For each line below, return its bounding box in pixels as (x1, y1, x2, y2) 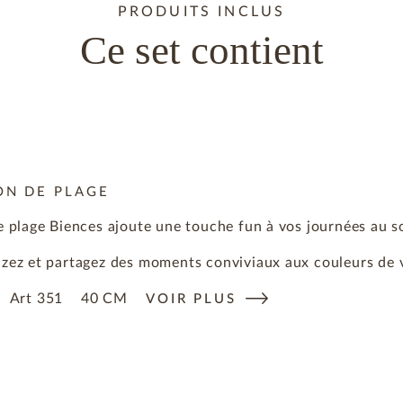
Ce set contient (79, 27, 324, 73)
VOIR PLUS (145, 292, 237, 307)
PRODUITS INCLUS (117, 4, 286, 19)
